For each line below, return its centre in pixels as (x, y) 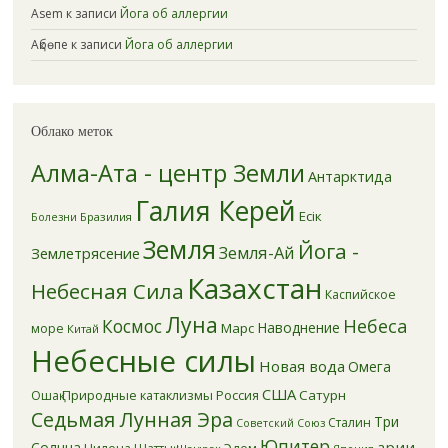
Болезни (53, 216)
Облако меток (71, 130)
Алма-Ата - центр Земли (167, 172)
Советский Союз (280, 422)
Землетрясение (85, 252)
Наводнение (298, 327)
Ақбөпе (49, 44)
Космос (131, 326)
